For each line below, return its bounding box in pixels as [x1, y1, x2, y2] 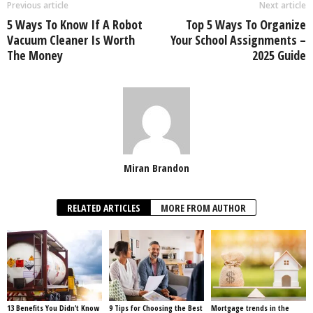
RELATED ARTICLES [67, 201, 140, 214]
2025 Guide [252, 46, 306, 64]
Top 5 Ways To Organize [186, 15, 306, 33]
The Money [7, 46, 63, 64]
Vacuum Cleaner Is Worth [7, 31, 135, 48]
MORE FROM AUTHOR [161, 201, 246, 214]
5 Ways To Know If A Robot [7, 15, 143, 33]
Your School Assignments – [170, 31, 306, 48]
